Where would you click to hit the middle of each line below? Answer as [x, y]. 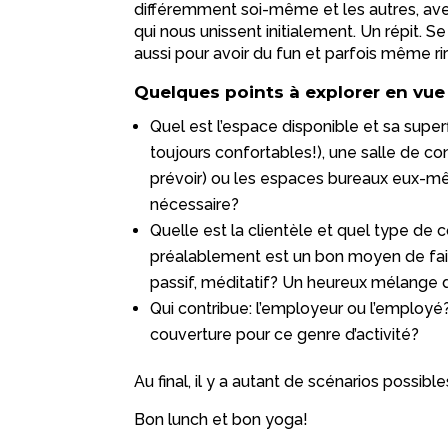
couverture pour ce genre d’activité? [285, 335]
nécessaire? [195, 205]
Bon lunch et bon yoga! [221, 420]
